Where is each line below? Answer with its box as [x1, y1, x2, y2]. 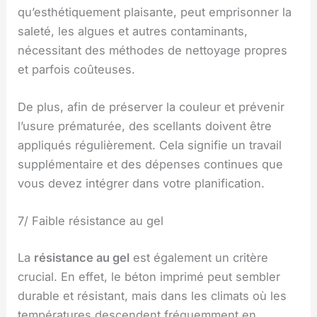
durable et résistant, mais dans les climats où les [18, 289, 287, 304]
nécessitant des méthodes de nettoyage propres [18, 42, 288, 57]
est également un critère [129, 250, 269, 265]
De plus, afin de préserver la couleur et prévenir [18, 100, 285, 115]
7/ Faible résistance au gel [18, 214, 164, 229]
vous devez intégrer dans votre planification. [18, 176, 265, 191]
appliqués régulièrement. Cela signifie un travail [18, 138, 282, 153]
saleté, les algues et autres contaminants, [18, 23, 248, 38]
